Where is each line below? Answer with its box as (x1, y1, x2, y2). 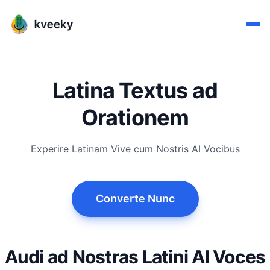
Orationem (81, 104, 189, 131)
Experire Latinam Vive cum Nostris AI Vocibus (30, 143, 240, 155)
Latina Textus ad (52, 77, 218, 104)
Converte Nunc (95, 192, 175, 205)
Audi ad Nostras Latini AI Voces (4, 246, 266, 268)
